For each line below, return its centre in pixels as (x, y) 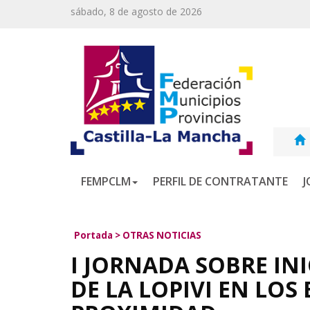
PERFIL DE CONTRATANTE (220, 181)
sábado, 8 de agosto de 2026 (136, 11)
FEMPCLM (106, 181)
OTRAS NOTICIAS (162, 235)
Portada (93, 235)
